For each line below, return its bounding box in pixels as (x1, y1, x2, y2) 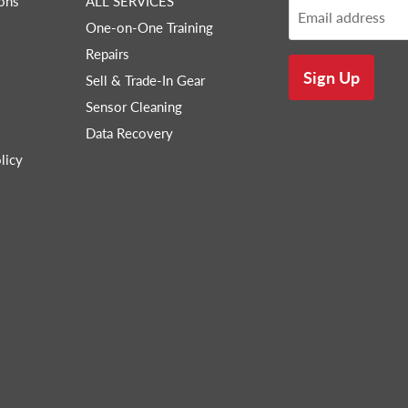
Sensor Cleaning (86, 98, 182, 116)
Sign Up (302, 67, 360, 88)
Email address (297, 8, 385, 26)
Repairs (86, 46, 129, 63)
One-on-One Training (86, 19, 213, 36)
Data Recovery (86, 125, 173, 142)
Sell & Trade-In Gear (86, 72, 205, 89)
